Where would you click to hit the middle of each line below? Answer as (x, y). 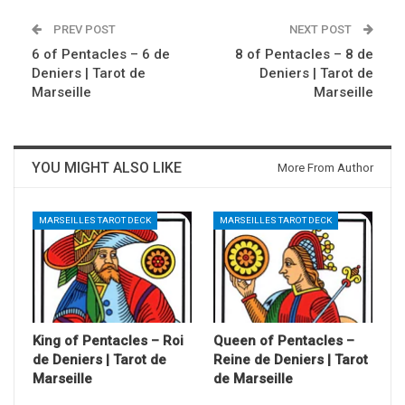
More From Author (325, 167)
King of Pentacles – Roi (108, 340)
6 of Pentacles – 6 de (101, 54)
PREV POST (83, 29)
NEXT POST (322, 29)
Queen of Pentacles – (284, 340)
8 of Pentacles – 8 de (304, 54)
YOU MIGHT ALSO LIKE (107, 167)
